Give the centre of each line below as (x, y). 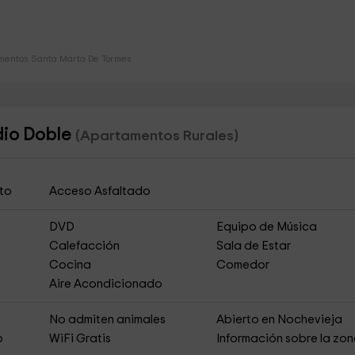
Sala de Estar (254, 246)
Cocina (70, 265)
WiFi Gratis (80, 339)
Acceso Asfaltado (99, 191)
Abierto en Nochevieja (280, 320)
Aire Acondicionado (105, 284)
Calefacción (84, 246)
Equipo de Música (267, 227)
